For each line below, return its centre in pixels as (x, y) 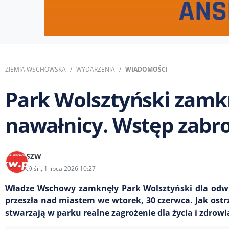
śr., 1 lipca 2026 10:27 (64, 168)
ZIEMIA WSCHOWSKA (36, 69)
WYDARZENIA (96, 69)
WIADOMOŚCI (146, 69)
